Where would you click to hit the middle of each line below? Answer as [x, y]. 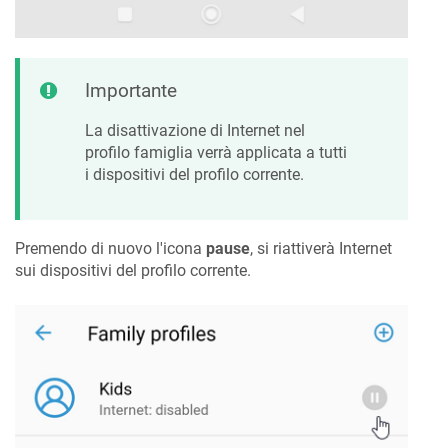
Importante [131, 90]
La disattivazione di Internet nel [195, 130]
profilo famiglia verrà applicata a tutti [216, 152]
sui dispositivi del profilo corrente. [133, 271]
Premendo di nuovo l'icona [110, 249]
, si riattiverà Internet [321, 249]
